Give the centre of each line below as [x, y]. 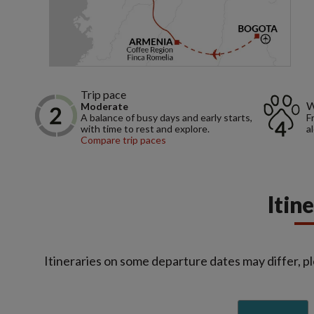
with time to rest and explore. [145, 128]
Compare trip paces [123, 139]
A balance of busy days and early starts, [166, 117]
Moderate [104, 106]
